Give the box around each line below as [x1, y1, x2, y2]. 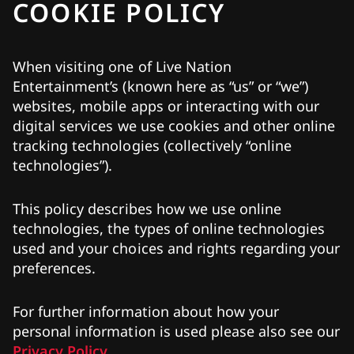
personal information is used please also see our [13, 322, 341, 341]
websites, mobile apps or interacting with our [13, 96, 320, 115]
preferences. [13, 258, 96, 277]
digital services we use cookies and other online [13, 116, 336, 135]
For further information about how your [13, 302, 280, 321]
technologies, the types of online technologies [13, 219, 326, 238]
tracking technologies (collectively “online [13, 136, 292, 155]
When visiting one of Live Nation [13, 57, 232, 76]
